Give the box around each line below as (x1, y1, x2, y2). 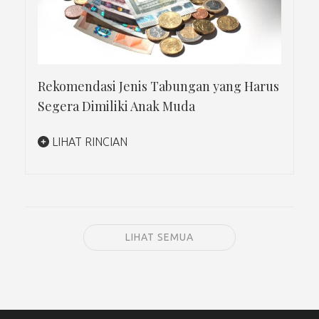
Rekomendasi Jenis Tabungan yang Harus (38, 77, 279, 95)
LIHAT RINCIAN (49, 135, 127, 148)
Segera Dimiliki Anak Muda (38, 97, 195, 115)
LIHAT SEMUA (125, 231, 194, 243)
